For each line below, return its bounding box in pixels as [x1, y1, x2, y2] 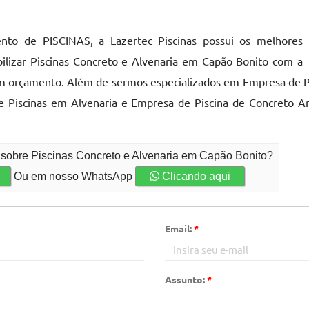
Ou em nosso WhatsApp [11, 170, 136, 182]
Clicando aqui [159, 170, 231, 182]
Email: [165, 222, 194, 235]
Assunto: [165, 273, 207, 286]
